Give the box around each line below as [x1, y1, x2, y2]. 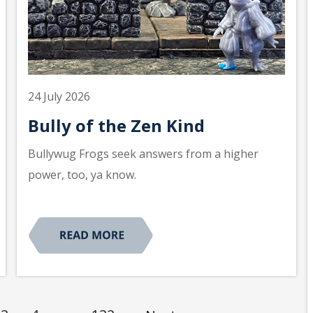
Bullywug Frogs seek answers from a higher [28, 145, 259, 161]
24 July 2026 [28, 88, 90, 104]
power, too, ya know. [28, 166, 136, 182]
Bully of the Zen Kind [28, 113, 205, 137]
